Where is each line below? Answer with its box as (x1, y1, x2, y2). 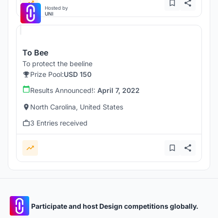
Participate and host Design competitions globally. (31, 201, 199, 210)
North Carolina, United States (30, 103, 123, 111)
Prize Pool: (30, 70, 64, 79)
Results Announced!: (30, 86, 97, 95)
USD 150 (64, 70, 91, 79)
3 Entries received (30, 119, 88, 127)
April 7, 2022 (97, 86, 140, 95)
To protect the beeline (22, 59, 92, 68)
